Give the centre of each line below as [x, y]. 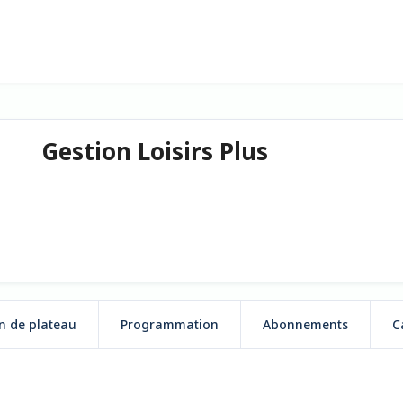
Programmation [170, 324]
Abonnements [305, 324]
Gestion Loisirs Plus [155, 151]
